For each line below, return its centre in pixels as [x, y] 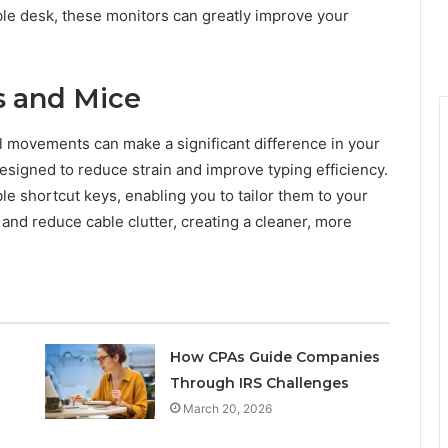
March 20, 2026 [227, 408]
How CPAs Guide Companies [274, 356]
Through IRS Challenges [259, 382]
